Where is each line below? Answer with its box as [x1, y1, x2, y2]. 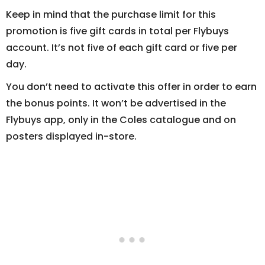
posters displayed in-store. [6, 130, 137, 144]
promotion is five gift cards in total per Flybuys [6, 24, 229, 38]
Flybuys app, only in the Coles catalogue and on [6, 113, 236, 127]
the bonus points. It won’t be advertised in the [6, 96, 226, 111]
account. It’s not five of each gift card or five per [6, 41, 237, 55]
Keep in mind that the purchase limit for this [6, 8, 216, 22]
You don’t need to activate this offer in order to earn [6, 80, 257, 94]
